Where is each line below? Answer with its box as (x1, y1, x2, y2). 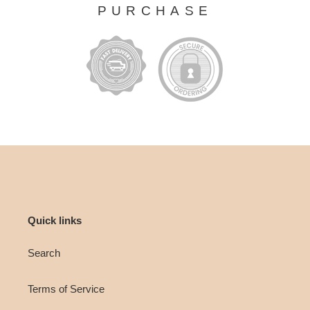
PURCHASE (97, 3, 213, 18)
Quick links (28, 214, 82, 226)
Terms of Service (28, 283, 104, 295)
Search (28, 247, 60, 259)
